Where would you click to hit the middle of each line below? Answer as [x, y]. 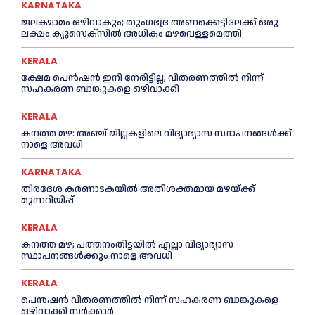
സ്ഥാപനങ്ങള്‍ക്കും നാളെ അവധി [97, 256]
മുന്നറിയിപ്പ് [47, 201]
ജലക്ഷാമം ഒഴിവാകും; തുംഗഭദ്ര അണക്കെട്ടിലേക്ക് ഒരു [150, 23]
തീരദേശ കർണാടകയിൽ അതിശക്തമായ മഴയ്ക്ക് [138, 189]
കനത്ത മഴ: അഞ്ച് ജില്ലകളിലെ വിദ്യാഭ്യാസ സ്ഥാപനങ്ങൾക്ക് [156, 134]
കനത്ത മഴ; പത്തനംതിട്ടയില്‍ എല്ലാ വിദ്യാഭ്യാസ [127, 245]
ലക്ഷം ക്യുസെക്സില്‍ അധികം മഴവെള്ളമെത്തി [131, 34]
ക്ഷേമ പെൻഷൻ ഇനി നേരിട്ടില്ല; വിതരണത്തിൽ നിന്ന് [142, 78]
